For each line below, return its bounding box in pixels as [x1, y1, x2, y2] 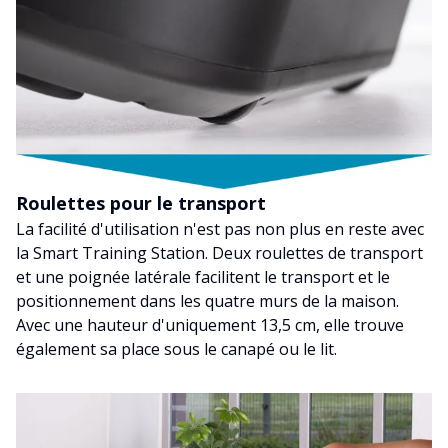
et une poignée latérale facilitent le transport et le [16, 266, 390, 289]
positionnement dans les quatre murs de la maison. [16, 290, 399, 313]
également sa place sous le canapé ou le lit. [16, 338, 337, 361]
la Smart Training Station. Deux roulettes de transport [16, 242, 423, 265]
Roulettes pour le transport [16, 191, 266, 216]
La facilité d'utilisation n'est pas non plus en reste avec [16, 218, 424, 241]
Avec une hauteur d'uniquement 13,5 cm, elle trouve [16, 314, 404, 337]
